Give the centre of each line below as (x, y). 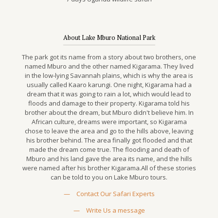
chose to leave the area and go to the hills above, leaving (109, 131)
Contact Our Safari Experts (115, 194)
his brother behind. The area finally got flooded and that (109, 140)
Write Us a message (115, 210)
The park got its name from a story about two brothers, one (109, 57)
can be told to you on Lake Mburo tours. (109, 177)
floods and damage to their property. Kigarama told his (109, 103)
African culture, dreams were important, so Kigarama (109, 122)
